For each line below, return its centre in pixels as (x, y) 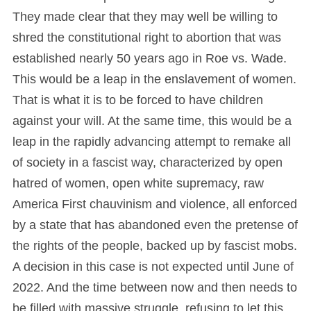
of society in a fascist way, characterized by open (148, 163)
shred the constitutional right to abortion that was (147, 38)
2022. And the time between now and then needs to (155, 288)
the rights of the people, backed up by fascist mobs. (155, 246)
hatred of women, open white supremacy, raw (138, 184)
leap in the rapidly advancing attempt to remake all (152, 142)
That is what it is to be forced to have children (138, 100)
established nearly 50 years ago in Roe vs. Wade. (150, 59)
